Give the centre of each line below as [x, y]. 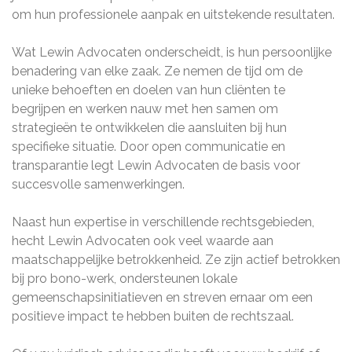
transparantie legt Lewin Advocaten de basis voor [156, 165]
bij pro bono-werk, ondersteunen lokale [125, 279]
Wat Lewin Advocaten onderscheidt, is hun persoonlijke [172, 52]
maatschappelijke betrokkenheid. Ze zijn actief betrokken [176, 260]
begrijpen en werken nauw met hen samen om [145, 109]
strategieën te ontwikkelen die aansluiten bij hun [149, 128]
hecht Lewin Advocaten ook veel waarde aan [143, 241]
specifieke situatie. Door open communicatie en [148, 147]
